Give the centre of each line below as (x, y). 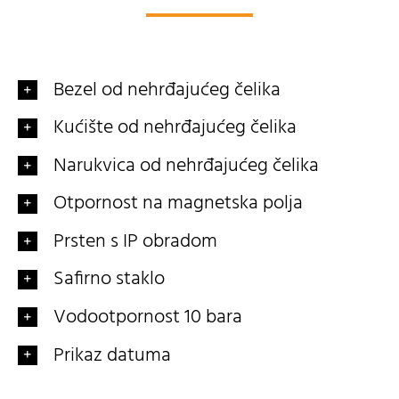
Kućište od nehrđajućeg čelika (175, 128)
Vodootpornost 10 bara (147, 317)
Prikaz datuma (112, 355)
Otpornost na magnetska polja (178, 204)
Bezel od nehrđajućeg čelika (167, 90)
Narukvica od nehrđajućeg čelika (186, 166)
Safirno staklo (109, 280)
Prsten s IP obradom (135, 241)
